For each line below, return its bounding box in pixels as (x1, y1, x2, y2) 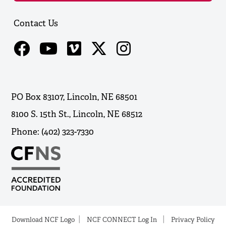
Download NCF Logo (11, 215, 75, 224)
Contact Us (14, 17, 59, 29)
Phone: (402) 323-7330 (11, 126, 94, 137)
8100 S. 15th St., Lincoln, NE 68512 (11, 108, 143, 120)
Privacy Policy (171, 215, 215, 224)
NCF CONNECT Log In (86, 215, 157, 224)
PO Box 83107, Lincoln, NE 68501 (11, 91, 138, 102)
